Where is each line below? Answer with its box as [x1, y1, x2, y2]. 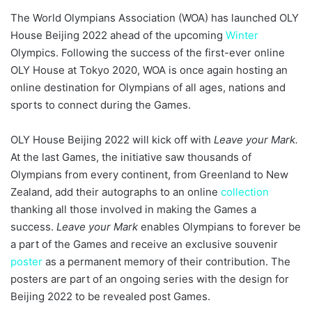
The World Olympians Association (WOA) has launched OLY [10, 10, 299, 24]
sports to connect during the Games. [10, 97, 191, 111]
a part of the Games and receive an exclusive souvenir [10, 237, 278, 251]
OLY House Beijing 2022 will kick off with [10, 132, 214, 146]
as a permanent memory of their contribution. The [42, 254, 290, 268]
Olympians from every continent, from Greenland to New [10, 167, 288, 181]
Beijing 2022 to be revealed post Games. [10, 289, 210, 303]
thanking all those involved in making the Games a [10, 202, 256, 216]
